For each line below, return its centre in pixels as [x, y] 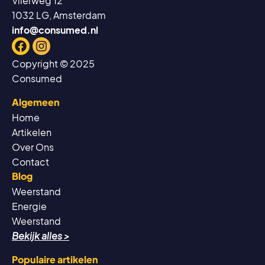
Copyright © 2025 [53, 64]
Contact [30, 162]
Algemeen [36, 102]
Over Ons [33, 147]
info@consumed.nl [55, 30]
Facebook [49, 43]
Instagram [70, 43]
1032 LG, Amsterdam [59, 15]
